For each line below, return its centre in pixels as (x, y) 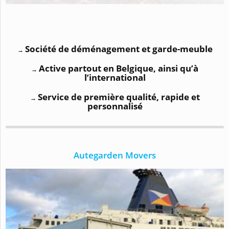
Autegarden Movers (115, 155)
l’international (115, 77)
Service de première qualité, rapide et (119, 97)
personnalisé (115, 106)
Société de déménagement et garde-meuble (119, 49)
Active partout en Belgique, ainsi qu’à (119, 68)
